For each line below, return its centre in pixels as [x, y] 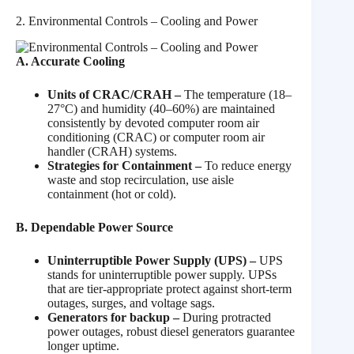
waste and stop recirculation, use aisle [141, 180]
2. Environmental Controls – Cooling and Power [137, 21]
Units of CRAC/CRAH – [114, 95]
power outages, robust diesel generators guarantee [171, 332]
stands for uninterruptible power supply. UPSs [162, 275]
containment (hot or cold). [112, 194]
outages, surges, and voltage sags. [131, 303]
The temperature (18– [236, 95]
